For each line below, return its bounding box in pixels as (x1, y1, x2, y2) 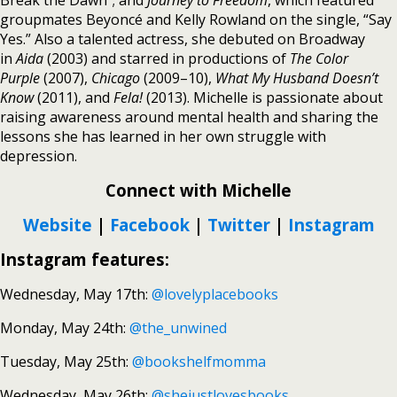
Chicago (91, 68, 140, 88)
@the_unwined (129, 318, 227, 338)
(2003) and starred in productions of (43, 49, 290, 68)
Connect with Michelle (105, 179, 292, 201)
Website (22, 214, 92, 236)
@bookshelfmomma (132, 352, 266, 371)
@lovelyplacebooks (152, 284, 278, 304)
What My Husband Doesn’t (215, 68, 378, 88)
